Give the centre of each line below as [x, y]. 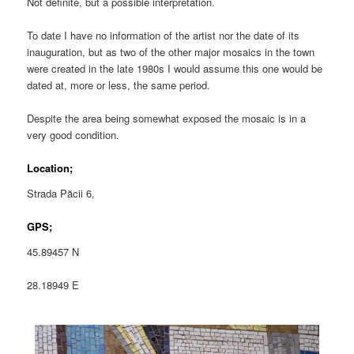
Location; [50, 168]
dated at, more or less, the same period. [119, 85]
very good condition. [73, 135]
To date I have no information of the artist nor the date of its [164, 36]
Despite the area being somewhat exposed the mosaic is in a [167, 119]
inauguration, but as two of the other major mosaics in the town [171, 52]
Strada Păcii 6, [61, 193]
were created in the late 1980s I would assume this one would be [175, 69]
